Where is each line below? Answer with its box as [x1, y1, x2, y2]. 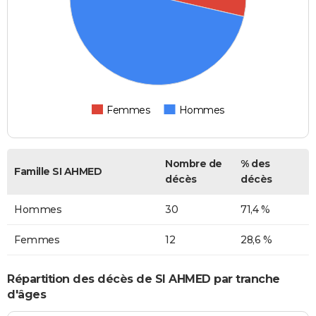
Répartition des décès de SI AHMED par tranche [7, 272, 280, 286]
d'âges [7, 287, 46, 301]
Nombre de [165, 157, 222, 171]
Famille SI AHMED [14, 165, 102, 178]
